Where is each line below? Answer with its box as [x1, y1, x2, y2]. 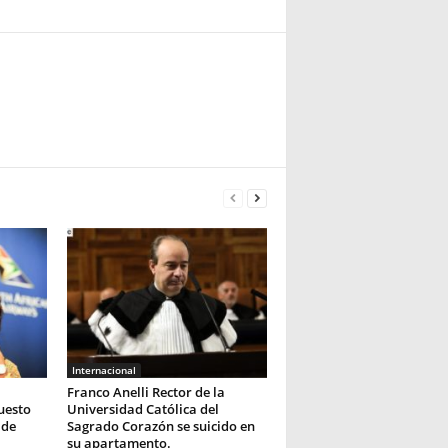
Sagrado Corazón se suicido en [66, 417, 255, 435]
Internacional [71, 363, 136, 377]
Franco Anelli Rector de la [66, 383, 225, 401]
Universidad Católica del [66, 400, 219, 418]
